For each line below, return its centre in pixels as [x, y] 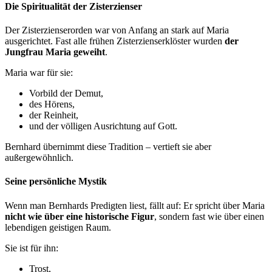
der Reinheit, [54, 115]
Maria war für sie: [39, 73]
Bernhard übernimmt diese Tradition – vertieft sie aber [108, 147]
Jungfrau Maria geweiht [55, 52]
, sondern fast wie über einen [209, 216]
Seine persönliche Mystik [56, 182]
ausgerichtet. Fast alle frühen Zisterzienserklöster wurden [115, 41]
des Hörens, [52, 104]
